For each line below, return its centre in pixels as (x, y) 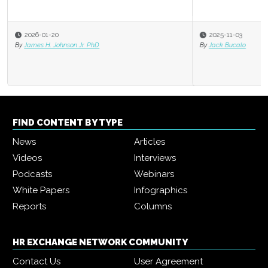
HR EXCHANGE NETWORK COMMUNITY (100, 243)
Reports (29, 207)
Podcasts (32, 174)
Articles (150, 142)
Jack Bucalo (62, 45)
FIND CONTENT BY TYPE (68, 123)
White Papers (41, 191)
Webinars (154, 174)
